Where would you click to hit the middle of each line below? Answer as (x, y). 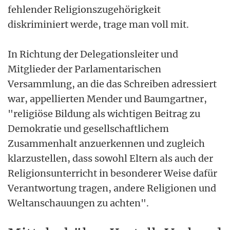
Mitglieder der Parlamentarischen (84, 69)
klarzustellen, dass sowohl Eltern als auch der (110, 158)
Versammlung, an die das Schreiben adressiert (112, 84)
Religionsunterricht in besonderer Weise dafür (112, 173)
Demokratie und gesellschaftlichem (88, 128)
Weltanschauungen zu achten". (78, 203)
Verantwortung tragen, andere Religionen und (112, 188)
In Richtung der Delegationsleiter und (93, 54)
